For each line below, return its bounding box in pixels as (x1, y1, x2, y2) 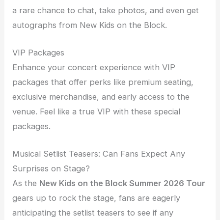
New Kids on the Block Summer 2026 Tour (39, 178, 206, 189)
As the (12, 178, 40, 189)
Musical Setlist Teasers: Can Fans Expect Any (12, 149, 186, 159)
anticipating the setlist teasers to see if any (12, 208, 174, 218)
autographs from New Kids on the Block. (12, 20, 167, 30)
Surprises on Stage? (12, 164, 90, 174)
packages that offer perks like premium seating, (12, 77, 194, 87)
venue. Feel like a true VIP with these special (12, 107, 181, 117)
